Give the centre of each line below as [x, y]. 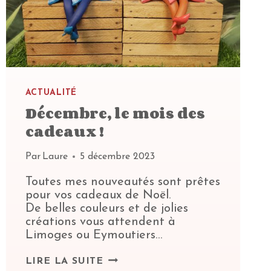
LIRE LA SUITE [64, 262]
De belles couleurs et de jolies [106, 209]
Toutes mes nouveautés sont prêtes [122, 182]
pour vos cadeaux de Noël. [98, 196]
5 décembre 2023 [117, 157]
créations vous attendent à [100, 222]
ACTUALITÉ [51, 93]
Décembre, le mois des [115, 113]
